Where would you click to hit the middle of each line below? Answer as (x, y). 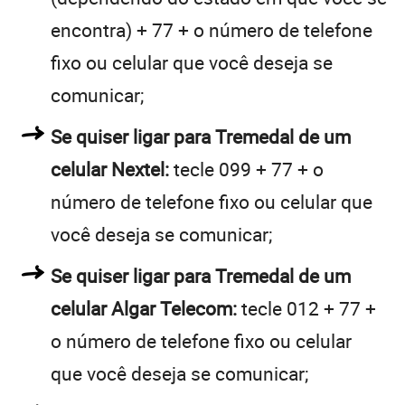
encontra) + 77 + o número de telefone (212, 29)
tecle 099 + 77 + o (246, 169)
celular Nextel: (110, 169)
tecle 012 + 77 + (306, 308)
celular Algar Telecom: (144, 308)
